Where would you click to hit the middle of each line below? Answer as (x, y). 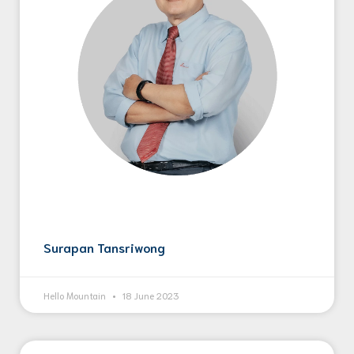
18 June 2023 (149, 296)
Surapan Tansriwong (104, 247)
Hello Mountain (76, 296)
